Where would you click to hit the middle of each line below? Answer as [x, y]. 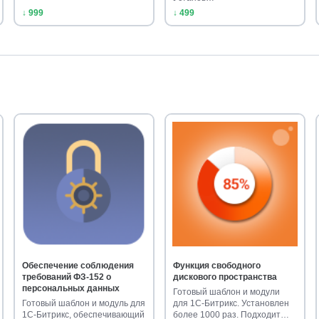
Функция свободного [217, 266]
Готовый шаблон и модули [227, 292]
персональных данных [71, 289]
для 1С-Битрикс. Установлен [231, 304]
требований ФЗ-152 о [67, 277]
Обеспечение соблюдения [78, 266]
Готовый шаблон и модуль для [84, 304]
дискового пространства [225, 277]
